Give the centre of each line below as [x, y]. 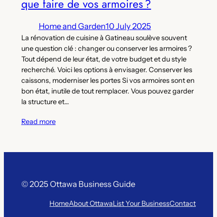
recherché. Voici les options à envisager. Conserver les [107, 70]
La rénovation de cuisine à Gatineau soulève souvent [104, 38]
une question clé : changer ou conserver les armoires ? [106, 48]
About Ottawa [91, 204]
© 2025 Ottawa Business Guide [78, 184]
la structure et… [45, 101]
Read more [38, 122]
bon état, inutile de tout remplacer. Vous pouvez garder [107, 91]
